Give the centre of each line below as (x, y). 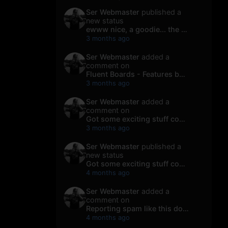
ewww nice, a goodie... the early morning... (184, 30)
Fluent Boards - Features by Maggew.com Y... (182, 74)
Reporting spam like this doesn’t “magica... (186, 209)
